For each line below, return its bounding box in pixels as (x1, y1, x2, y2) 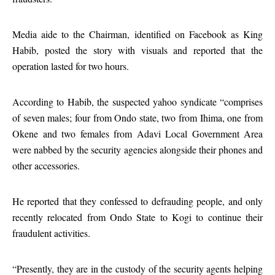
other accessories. (12, 159, 80, 172)
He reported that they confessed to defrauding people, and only (12, 195, 263, 207)
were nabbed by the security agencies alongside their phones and (12, 143, 263, 156)
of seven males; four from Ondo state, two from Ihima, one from (12, 111, 263, 124)
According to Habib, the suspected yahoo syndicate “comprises (12, 95, 263, 108)
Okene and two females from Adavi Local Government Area (12, 127, 263, 140)
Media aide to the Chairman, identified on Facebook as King (12, 28, 263, 41)
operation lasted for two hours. (12, 60, 129, 72)
